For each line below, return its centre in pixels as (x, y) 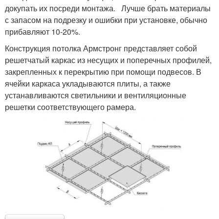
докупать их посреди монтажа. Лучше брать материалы (108, 8)
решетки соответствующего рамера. (70, 107)
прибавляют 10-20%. (43, 32)
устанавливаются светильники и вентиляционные (96, 95)
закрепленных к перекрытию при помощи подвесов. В (103, 72)
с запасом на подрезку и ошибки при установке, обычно (106, 20)
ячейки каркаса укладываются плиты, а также (88, 84)
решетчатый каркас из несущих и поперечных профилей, (108, 60)
